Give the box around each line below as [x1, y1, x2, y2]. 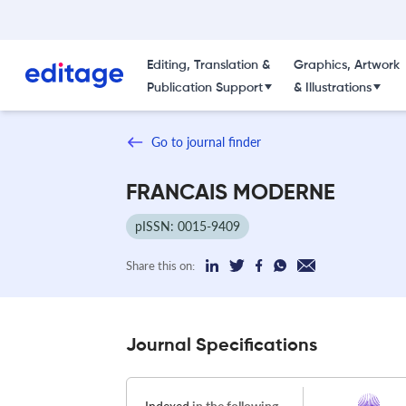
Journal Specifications [126, 336, 317, 355]
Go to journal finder [151, 134, 261, 150]
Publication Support [146, 82, 263, 94]
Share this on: [126, 257, 195, 273]
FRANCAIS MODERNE [126, 181, 335, 204]
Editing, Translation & [146, 59, 270, 72]
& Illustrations [293, 82, 372, 94]
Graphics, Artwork [293, 59, 400, 72]
